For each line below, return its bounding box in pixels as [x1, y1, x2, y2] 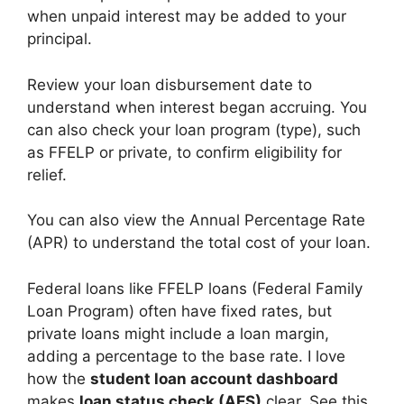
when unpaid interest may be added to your [27, 7, 346, 25]
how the [27, 369, 90, 388]
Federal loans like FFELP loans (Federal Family [27, 279, 363, 298]
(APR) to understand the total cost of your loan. [27, 234, 371, 252]
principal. [27, 30, 92, 48]
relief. [27, 165, 67, 184]
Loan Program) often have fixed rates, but [27, 301, 332, 320]
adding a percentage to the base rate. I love [27, 346, 345, 365]
